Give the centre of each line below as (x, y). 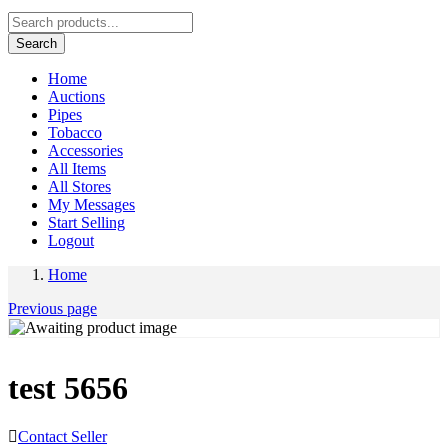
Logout (71, 240)
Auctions (76, 96)
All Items (77, 168)
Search (36, 43)
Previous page (52, 308)
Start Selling (86, 222)
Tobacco (75, 132)
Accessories (85, 150)
